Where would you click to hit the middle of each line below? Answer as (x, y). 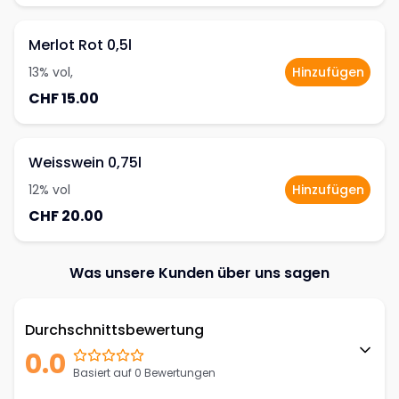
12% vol (49, 190)
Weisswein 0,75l (85, 163)
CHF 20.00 (66, 216)
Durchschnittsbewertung (114, 330)
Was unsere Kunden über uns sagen (199, 273)
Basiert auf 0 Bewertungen (144, 373)
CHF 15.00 (64, 98)
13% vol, (51, 72)
